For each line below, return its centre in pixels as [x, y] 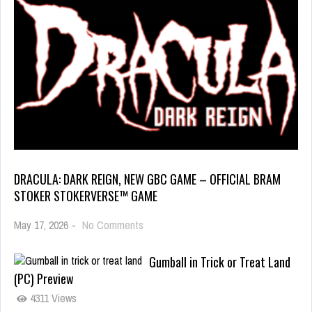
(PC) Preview [44, 278]
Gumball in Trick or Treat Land [220, 262]
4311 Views [52, 298]
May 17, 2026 [41, 225]
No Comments [113, 225]
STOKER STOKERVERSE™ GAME [86, 195]
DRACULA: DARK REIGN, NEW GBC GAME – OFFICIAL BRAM [147, 179]
